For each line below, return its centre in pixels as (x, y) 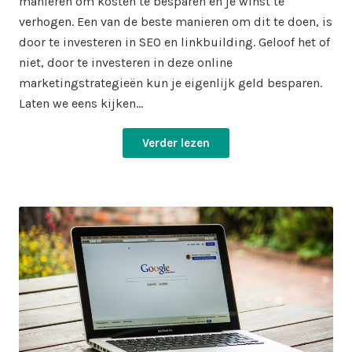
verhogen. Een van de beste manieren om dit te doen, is (176, 22)
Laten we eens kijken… (81, 103)
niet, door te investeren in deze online (126, 62)
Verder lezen (176, 143)
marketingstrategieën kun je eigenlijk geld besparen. (170, 83)
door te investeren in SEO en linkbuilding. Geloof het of (174, 42)
